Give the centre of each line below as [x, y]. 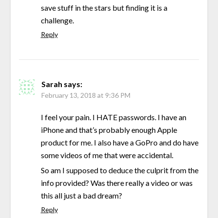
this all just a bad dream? [81, 195]
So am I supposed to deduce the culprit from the [119, 170]
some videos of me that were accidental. [107, 155]
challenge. [57, 20]
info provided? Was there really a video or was [117, 182]
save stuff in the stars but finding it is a [104, 7]
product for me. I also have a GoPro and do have [119, 142]
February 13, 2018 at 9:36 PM [86, 95]
